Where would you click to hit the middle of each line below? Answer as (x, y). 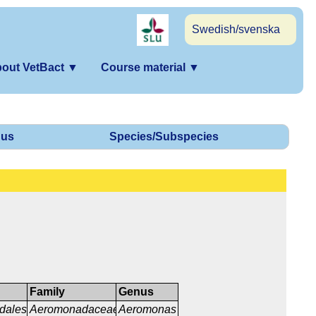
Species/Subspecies (164, 137)
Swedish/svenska (236, 29)
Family (48, 292)
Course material (145, 67)
